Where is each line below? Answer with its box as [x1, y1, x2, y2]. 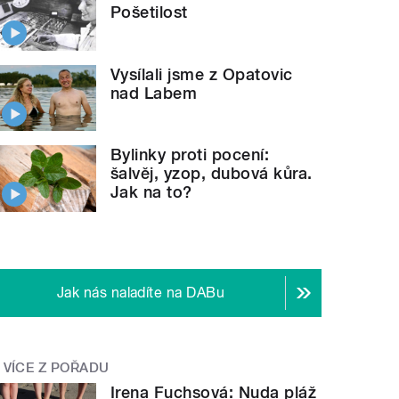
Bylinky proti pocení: [110, 145, 270, 165]
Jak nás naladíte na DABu [56, 283, 225, 301]
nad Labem [110, 83, 198, 102]
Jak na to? [110, 183, 192, 202]
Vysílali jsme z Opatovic [110, 64, 293, 84]
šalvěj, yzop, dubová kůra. [110, 164, 313, 183]
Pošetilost [110, 2, 188, 21]
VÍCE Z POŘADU [3, 359, 110, 376]
